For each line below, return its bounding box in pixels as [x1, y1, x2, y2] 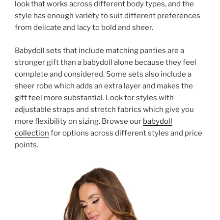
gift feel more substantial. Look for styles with [15, 93, 174, 102]
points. [15, 140, 38, 149]
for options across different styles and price [49, 128, 202, 137]
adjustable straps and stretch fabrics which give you [15, 105, 194, 114]
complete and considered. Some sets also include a [15, 69, 192, 79]
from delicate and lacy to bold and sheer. [15, 23, 153, 32]
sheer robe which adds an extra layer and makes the [15, 81, 193, 90]
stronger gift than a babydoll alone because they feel [15, 57, 196, 67]
